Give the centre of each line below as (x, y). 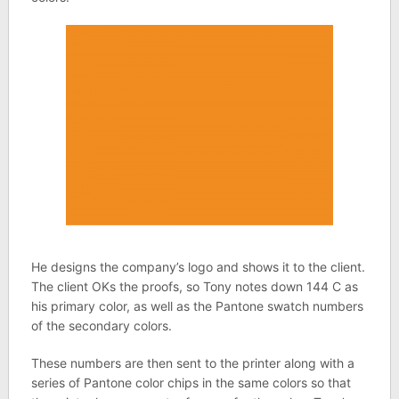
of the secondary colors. (101, 325)
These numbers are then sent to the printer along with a (192, 362)
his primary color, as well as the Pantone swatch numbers (197, 305)
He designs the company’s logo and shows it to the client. (198, 266)
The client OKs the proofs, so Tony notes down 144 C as (194, 286)
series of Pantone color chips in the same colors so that (191, 382)
